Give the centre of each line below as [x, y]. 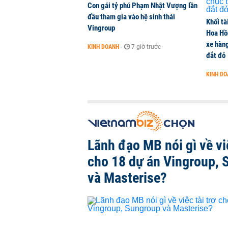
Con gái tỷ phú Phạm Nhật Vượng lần [142, 6]
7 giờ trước [146, 47]
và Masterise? [127, 178]
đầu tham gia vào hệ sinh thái [131, 17]
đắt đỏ [216, 55]
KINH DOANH [103, 47]
